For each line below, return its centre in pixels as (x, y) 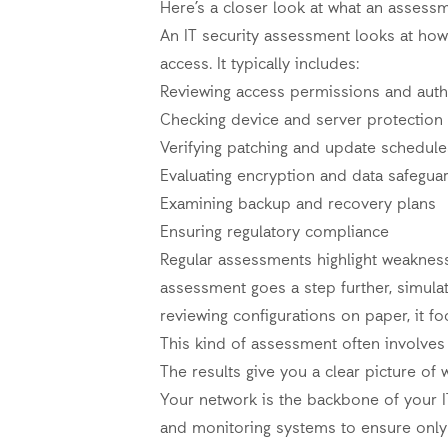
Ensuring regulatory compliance (274, 233)
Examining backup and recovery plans (298, 205)
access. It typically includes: (259, 65)
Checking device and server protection (301, 121)
